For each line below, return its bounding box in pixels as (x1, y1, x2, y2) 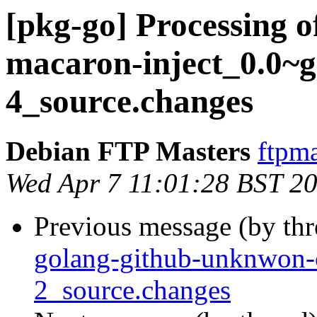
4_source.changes (6, 83, 253, 120)
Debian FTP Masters (6, 136, 250, 167)
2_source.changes (34, 275, 231, 306)
